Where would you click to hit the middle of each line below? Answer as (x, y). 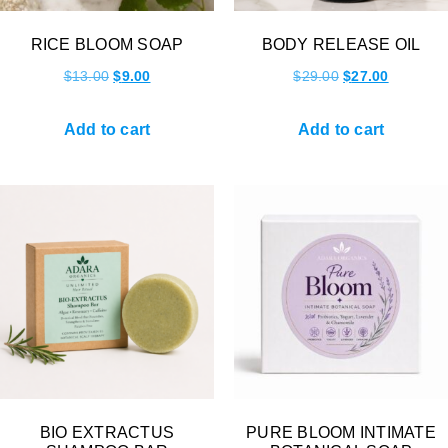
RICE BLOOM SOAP (107, 44)
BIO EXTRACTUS (107, 432)
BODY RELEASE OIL (341, 44)
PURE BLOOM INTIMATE (341, 432)
